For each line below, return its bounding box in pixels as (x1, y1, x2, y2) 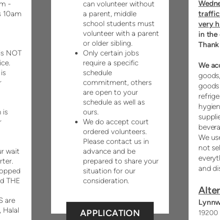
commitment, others (83, 78, 152, 87)
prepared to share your (83, 157, 159, 166)
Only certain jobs (83, 49, 139, 58)
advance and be (83, 147, 136, 156)
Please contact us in (83, 137, 149, 146)
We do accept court (83, 117, 149, 127)
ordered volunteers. (83, 127, 147, 137)
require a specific (83, 58, 138, 68)
